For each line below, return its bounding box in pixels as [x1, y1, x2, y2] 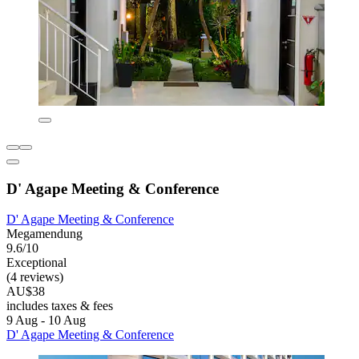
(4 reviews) [6, 270, 63, 284]
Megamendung [6, 227, 83, 241]
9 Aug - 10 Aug [6, 313, 86, 328]
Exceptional [6, 256, 67, 270]
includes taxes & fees [6, 299, 113, 313]
